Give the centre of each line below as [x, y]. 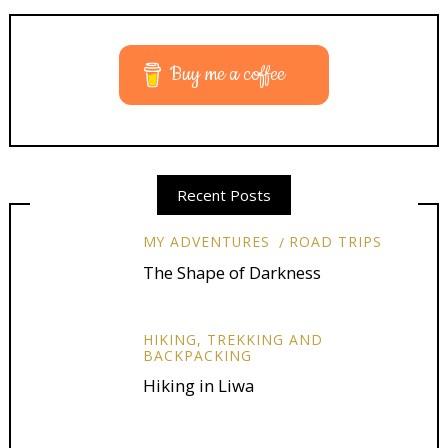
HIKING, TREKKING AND [232, 339]
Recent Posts [224, 195]
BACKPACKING [197, 355]
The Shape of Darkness [231, 273]
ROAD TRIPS [336, 242]
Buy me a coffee [228, 74]
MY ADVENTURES [206, 242]
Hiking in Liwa [198, 386]
